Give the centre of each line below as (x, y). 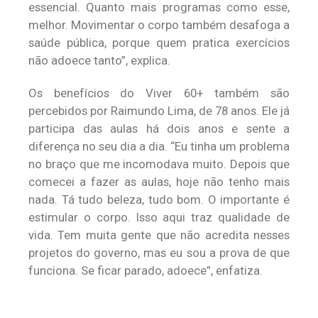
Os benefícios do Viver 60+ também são (159, 93)
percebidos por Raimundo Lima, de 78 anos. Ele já (159, 111)
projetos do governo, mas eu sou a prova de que (159, 253)
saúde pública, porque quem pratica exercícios (159, 43)
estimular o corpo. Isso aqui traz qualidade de (159, 217)
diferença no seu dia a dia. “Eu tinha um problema (159, 146)
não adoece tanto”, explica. (99, 60)
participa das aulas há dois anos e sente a (159, 128)
